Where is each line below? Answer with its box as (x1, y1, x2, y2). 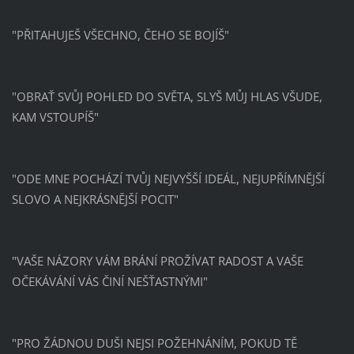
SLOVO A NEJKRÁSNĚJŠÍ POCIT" (11, 190, 179, 207)
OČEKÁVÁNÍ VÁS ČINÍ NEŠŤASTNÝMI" (11, 273, 208, 289)
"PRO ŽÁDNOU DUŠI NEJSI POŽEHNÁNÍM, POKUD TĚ (11, 334, 297, 351)
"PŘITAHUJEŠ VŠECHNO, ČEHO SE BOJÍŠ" (11, 26, 229, 43)
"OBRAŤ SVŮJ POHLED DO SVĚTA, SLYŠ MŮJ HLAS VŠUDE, (11, 88, 322, 104)
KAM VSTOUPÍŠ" (11, 108, 99, 125)
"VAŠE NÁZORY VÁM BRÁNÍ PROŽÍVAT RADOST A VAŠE (11, 252, 303, 269)
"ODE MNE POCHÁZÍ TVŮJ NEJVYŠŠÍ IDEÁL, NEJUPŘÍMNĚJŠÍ (11, 170, 325, 186)
